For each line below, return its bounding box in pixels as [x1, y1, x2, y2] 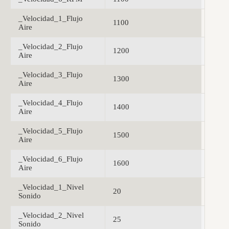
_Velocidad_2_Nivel [18, 211, 84, 220]
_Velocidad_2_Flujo [18, 42, 83, 51]
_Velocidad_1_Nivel [18, 183, 84, 192]
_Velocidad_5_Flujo [18, 127, 83, 135]
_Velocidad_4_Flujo [18, 99, 83, 107]
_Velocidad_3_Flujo [18, 71, 83, 79]
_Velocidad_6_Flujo [18, 155, 83, 164]
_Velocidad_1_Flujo [18, 14, 83, 23]
